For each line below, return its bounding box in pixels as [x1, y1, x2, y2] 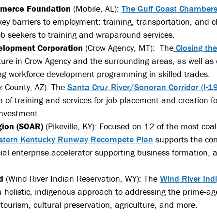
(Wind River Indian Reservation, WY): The [3, 173, 160, 185]
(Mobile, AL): [71, 3, 122, 15]
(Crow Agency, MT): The [83, 42, 173, 54]
